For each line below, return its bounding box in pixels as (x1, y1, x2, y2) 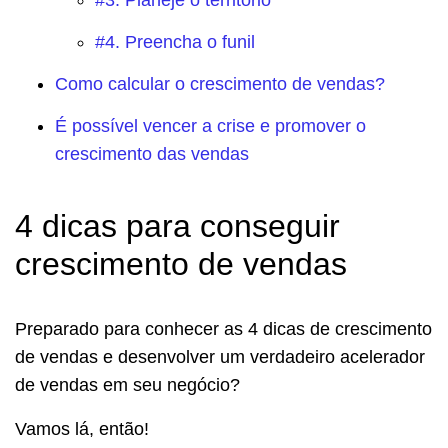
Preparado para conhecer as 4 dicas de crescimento (15, 319, 432, 340)
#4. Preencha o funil (95, 32, 255, 53)
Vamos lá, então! (15, 419, 149, 440)
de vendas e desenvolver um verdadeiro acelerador (15, 347, 425, 368)
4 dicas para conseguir (15, 208, 340, 245)
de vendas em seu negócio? (15, 375, 240, 396)
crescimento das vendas (55, 144, 249, 165)
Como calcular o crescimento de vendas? (55, 74, 385, 95)
